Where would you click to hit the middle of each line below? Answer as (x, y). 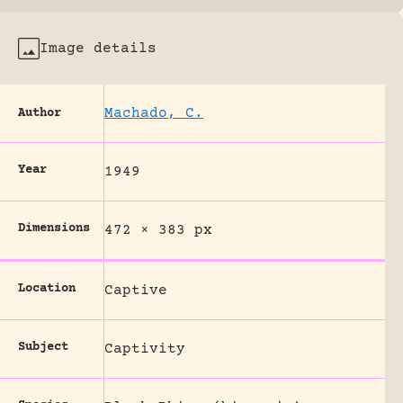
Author (40, 113)
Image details (98, 48)
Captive (136, 290)
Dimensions (54, 228)
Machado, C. (154, 113)
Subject (43, 347)
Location (47, 288)
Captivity (145, 349)
